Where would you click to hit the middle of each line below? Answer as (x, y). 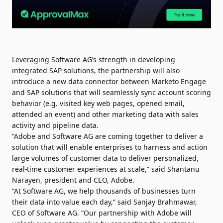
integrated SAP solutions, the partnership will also (96, 70)
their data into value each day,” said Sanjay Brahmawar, (105, 202)
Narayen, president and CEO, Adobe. (73, 180)
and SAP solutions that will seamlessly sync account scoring (111, 92)
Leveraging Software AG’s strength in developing (94, 59)
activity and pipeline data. (55, 125)
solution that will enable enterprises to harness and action (110, 147)
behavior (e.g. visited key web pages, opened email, (98, 103)
